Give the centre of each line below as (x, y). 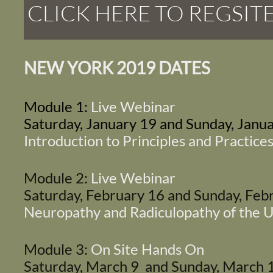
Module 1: (56, 106)
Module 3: (56, 249)
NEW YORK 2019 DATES (117, 67)
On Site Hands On (146, 249)
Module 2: (56, 177)
